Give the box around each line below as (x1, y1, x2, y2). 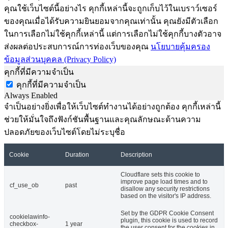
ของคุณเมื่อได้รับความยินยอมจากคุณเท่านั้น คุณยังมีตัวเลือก (4, 17, 218, 26)
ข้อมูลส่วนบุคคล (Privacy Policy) (4, 55, 116, 64)
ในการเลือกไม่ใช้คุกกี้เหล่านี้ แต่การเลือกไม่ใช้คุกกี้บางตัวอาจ (4, 30, 221, 39)
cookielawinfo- (10, 213, 50, 221)
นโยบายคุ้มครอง (151, 42, 210, 51)
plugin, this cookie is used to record (121, 217, 218, 224)
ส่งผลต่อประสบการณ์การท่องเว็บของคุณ (4, 42, 151, 51)
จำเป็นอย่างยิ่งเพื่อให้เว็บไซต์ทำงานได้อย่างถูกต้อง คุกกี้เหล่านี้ (4, 102, 221, 111)
